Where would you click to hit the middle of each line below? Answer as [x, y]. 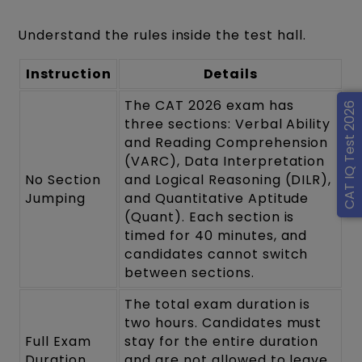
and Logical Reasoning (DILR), [228, 179]
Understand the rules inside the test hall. [162, 35]
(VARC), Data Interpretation [225, 161]
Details [231, 74]
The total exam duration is [218, 304]
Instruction [69, 74]
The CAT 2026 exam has [209, 105]
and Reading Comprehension [227, 142]
